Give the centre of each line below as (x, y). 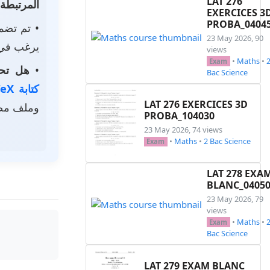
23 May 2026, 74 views (183, 130)
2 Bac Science (227, 141)
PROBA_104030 (179, 116)
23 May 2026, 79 (235, 199)
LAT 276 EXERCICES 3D (196, 105)
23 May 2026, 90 (235, 38)
